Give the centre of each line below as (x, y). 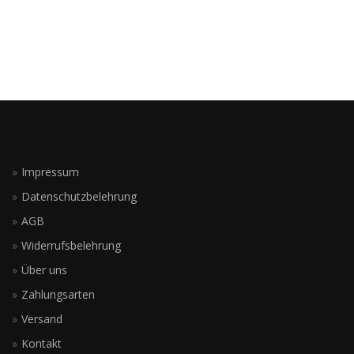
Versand (42, 318)
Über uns (44, 269)
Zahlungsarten (58, 294)
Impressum (50, 171)
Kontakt (41, 343)
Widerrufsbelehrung (71, 245)
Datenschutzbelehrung (79, 196)
